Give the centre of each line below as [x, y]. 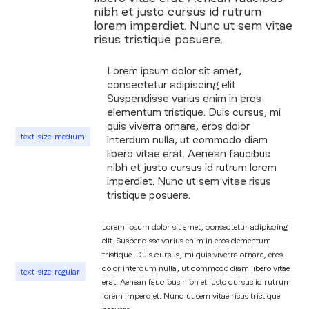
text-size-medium [53, 137]
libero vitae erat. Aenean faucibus [189, 153]
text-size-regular [51, 272]
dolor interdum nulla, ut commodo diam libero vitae [196, 268]
